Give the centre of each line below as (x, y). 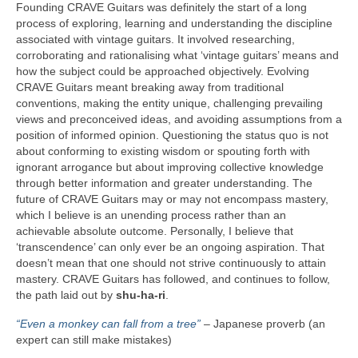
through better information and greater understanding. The (164, 183)
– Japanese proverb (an (263, 324)
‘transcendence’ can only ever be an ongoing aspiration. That (170, 247)
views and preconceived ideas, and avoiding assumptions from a (179, 119)
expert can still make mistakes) (94, 340)
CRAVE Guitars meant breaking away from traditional (150, 88)
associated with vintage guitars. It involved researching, (155, 40)
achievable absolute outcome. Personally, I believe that (155, 231)
